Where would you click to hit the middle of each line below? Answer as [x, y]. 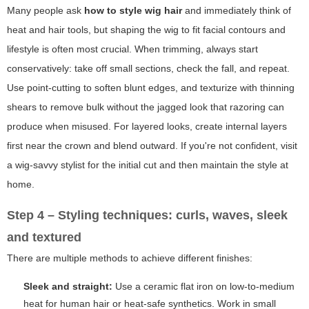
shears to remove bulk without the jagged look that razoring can [146, 107]
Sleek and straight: [68, 287]
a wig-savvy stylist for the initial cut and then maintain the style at [148, 165]
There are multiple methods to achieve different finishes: [130, 258]
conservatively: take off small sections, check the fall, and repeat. [148, 69]
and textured [44, 238]
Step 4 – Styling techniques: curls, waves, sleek [147, 216]
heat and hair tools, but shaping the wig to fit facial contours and [146, 30]
